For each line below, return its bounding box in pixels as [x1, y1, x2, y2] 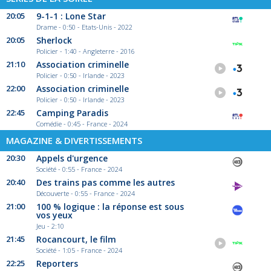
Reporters [36, 258, 78, 270]
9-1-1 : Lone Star [36, 10, 106, 22]
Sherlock [36, 34, 72, 47]
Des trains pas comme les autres [36, 177, 175, 189]
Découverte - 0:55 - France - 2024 [36, 189, 135, 198]
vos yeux [36, 209, 73, 221]
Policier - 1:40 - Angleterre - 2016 [36, 47, 135, 56]
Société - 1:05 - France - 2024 [36, 246, 122, 255]
